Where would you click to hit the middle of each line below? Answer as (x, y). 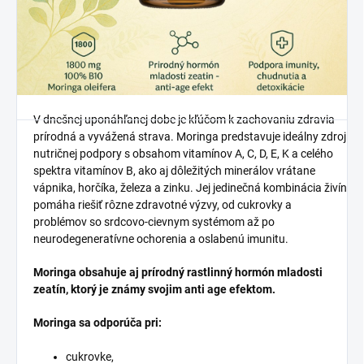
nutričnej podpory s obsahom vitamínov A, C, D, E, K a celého (183, 154)
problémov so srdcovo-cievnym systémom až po (154, 222)
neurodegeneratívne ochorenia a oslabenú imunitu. (161, 239)
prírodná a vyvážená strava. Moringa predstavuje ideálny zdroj (190, 137)
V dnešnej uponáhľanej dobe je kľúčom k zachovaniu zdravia (184, 120)
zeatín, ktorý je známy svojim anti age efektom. (154, 290)
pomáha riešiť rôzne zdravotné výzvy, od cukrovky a (162, 205)
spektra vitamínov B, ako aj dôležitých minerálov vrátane (174, 171)
